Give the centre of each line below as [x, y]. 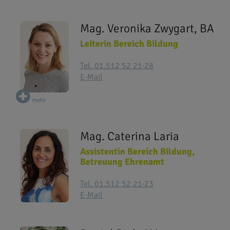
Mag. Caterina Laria [130, 137]
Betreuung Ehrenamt [122, 162]
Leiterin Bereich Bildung [129, 44]
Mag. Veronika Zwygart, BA [147, 28]
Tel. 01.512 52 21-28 [117, 66]
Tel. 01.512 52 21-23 [117, 184]
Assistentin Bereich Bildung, [137, 152]
